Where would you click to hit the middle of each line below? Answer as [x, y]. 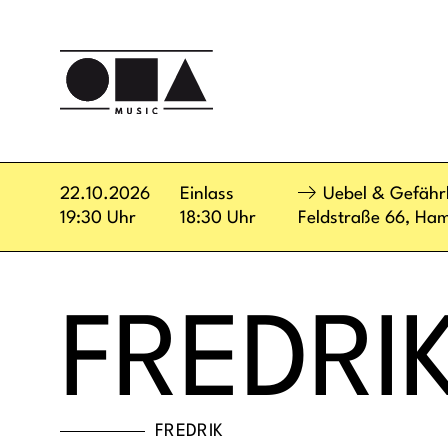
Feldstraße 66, [356, 218]
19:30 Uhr [98, 218]
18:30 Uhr [218, 218]
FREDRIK [189, 431]
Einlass [207, 194]
